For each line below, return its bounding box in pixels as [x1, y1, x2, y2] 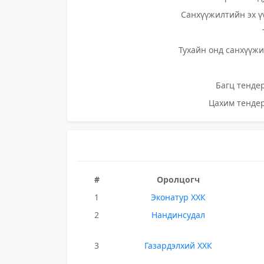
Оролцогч [157, 174, 200, 185]
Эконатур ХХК [151, 192, 206, 203]
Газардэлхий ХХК [144, 240, 213, 251]
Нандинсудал [151, 209, 206, 220]
